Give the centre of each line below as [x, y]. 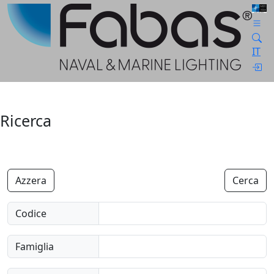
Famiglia [35, 247]
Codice [31, 214]
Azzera [31, 181]
